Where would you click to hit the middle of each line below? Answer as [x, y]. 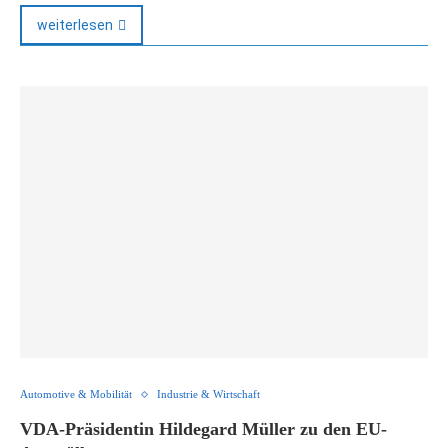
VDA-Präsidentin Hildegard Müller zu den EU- [203, 429]
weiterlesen [75, 25]
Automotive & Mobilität [76, 394]
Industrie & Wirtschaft [208, 394]
